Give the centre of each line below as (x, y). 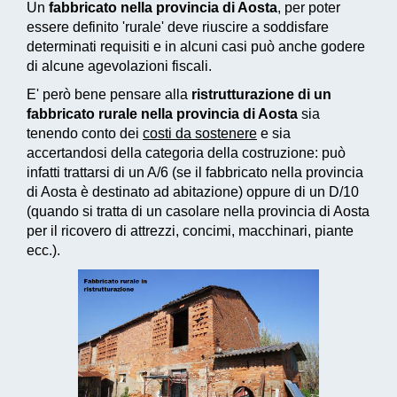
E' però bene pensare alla (109, 94)
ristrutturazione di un (261, 94)
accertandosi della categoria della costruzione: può (186, 153)
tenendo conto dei (85, 133)
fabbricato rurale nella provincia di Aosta (162, 114)
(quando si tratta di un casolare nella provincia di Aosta (198, 211)
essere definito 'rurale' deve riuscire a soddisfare (178, 27)
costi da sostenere (200, 133)
